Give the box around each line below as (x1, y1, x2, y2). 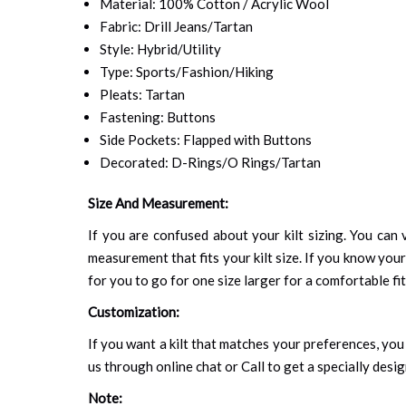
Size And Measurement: (88, 194, 228, 211)
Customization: (88, 303, 179, 320)
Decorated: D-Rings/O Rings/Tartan (99, 153, 321, 170)
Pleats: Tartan (99, 85, 185, 102)
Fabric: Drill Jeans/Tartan (99, 17, 253, 34)
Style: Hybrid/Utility (99, 40, 221, 57)
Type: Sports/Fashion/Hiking (99, 63, 274, 80)
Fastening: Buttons (99, 108, 216, 125)
